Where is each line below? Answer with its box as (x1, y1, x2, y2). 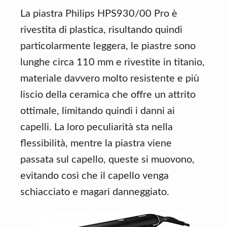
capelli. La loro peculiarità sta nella (20, 122, 173, 132)
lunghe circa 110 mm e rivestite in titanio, (20, 57, 205, 67)
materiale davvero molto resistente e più (20, 73, 199, 84)
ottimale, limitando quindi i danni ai (20, 106, 175, 116)
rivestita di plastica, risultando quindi (20, 25, 182, 35)
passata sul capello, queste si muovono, (20, 155, 195, 165)
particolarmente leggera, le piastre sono (20, 41, 196, 51)
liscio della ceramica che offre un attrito (20, 90, 196, 100)
